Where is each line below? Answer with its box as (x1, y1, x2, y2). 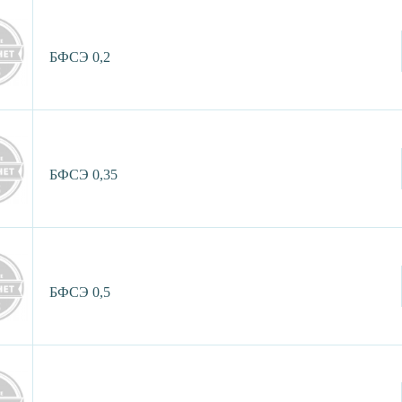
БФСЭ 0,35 (48, 166, 118, 182)
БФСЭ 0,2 (48, 48, 110, 65)
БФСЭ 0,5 (48, 284, 110, 300)
